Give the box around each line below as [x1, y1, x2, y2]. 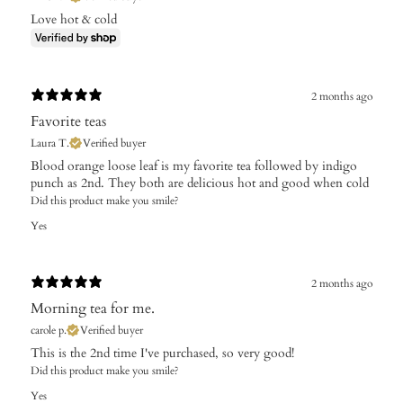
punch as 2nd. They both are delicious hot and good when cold [31, 174, 369, 192]
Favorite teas [31, 111, 106, 131]
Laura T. [31, 135, 69, 150]
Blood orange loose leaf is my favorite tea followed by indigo [31, 157, 357, 175]
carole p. [31, 322, 67, 337]
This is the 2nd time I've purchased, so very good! [31, 344, 294, 362]
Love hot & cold [31, 10, 117, 28]
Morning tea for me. [31, 298, 155, 318]
